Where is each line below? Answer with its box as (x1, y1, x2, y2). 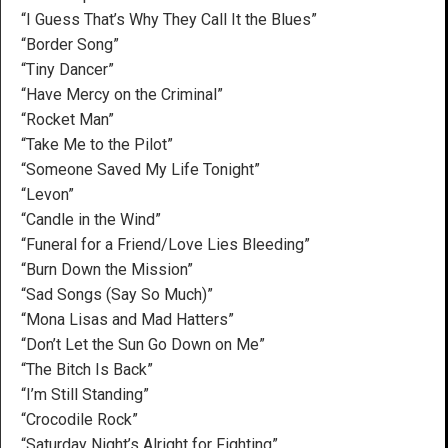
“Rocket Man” (21, 109, 114, 129)
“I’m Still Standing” (21, 384, 149, 404)
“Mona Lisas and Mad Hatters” (21, 309, 234, 329)
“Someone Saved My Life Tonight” (21, 159, 260, 179)
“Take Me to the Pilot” (21, 134, 173, 154)
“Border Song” (21, 34, 119, 54)
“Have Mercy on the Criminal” (21, 84, 223, 104)
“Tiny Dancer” (21, 59, 114, 79)
